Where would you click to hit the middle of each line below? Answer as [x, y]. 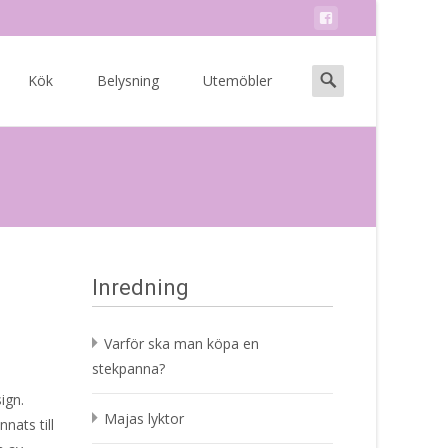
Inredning [140, 287]
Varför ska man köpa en [181, 343]
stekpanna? [128, 368]
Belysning [128, 80]
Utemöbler [237, 80]
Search [333, 73]
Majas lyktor [144, 418]
